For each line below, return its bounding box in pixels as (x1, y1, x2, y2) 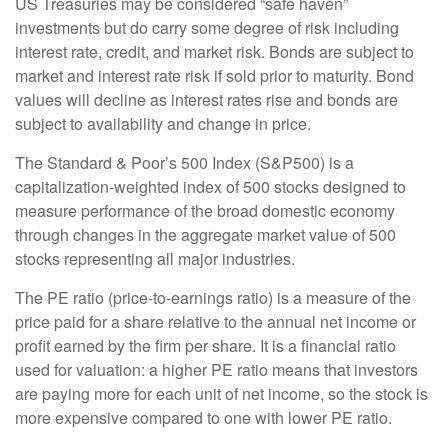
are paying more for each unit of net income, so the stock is (15, 382, 428, 406)
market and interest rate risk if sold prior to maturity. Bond (15, 64, 414, 88)
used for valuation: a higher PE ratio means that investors (15, 358, 418, 382)
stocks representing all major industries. (15, 247, 295, 271)
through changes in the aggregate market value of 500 (15, 223, 396, 247)
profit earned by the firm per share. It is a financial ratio (15, 334, 396, 358)
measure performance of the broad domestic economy (15, 199, 395, 223)
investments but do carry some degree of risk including (15, 16, 399, 40)
